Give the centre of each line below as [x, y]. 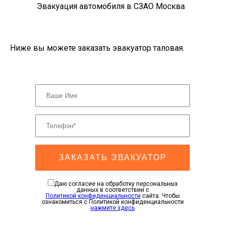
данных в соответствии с [113, 190]
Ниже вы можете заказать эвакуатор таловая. [97, 48]
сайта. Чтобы [160, 196]
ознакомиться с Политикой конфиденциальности [113, 202]
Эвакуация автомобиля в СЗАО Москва [110, 7]
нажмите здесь [113, 208]
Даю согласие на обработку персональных [116, 184]
